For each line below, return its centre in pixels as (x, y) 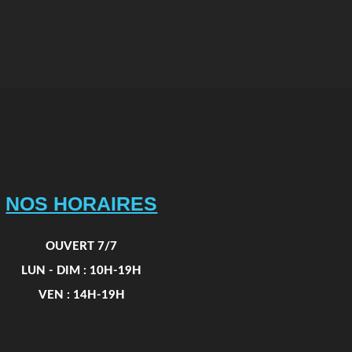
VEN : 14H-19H (81, 295)
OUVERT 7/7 (82, 246)
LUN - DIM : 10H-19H (82, 271)
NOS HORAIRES (82, 203)
